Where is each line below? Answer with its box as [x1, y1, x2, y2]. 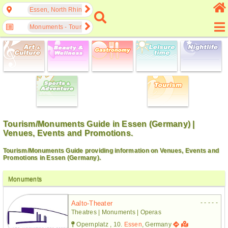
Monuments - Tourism [30, 23, 92, 31]
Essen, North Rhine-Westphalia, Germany [30, 6, 150, 13]
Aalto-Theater [71, 199, 113, 207]
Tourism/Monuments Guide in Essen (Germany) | [3, 119, 195, 128]
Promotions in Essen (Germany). [3, 154, 101, 161]
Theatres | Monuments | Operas [71, 208, 161, 216]
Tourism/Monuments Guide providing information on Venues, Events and [3, 147, 219, 154]
